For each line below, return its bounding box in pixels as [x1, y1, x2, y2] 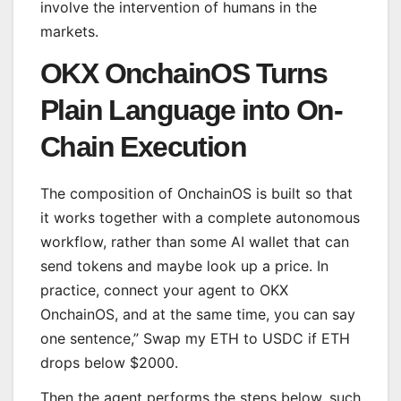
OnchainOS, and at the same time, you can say [40, 304, 355, 323]
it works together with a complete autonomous [40, 208, 360, 226]
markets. [40, 21, 107, 40]
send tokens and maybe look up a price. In [40, 256, 328, 275]
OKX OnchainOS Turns [40, 56, 328, 90]
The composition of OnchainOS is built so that [40, 183, 353, 202]
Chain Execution [40, 130, 246, 163]
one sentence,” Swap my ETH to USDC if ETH [40, 328, 350, 347]
